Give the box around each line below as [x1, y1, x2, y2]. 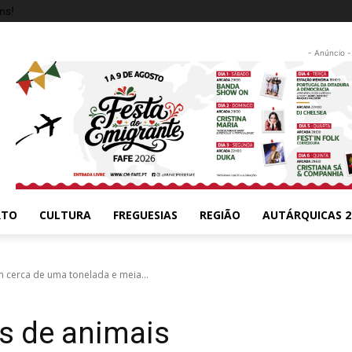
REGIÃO [200, 207, 240, 222]
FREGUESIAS [113, 207, 178, 222]
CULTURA [39, 207, 91, 222]
